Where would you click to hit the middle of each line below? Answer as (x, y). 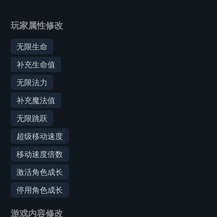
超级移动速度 (40, 136)
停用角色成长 (40, 190)
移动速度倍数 (40, 154)
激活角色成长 (40, 172)
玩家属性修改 (37, 25)
